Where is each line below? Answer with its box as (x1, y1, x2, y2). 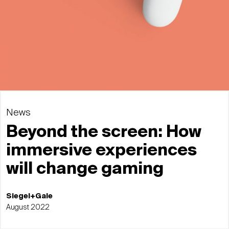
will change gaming (6, 161, 164, 177)
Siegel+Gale (6, 192, 53, 200)
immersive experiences (6, 142, 197, 159)
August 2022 (6, 203, 50, 211)
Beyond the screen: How (6, 124, 201, 141)
